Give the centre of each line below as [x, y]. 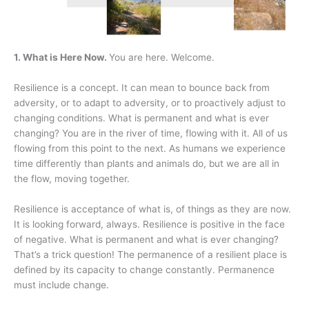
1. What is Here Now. [61, 57]
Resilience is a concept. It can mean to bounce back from [142, 87]
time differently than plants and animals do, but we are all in [147, 163]
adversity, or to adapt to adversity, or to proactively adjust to [150, 102]
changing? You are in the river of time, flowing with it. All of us [151, 133]
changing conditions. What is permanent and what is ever [141, 118]
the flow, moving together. [73, 178]
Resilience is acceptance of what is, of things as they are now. [152, 209]
